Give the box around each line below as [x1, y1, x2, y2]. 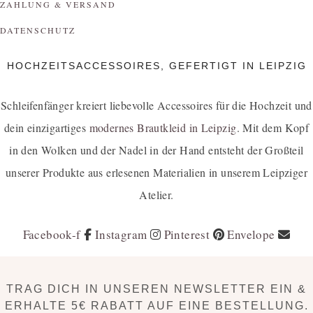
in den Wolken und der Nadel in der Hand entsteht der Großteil [9, 142, 304, 157]
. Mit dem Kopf [236, 119, 310, 135]
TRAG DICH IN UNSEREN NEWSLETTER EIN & [6, 282, 307, 295]
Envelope [227, 226, 275, 242]
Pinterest [163, 226, 210, 242]
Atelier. [139, 187, 174, 202]
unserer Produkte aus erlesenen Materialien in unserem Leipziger [5, 164, 308, 180]
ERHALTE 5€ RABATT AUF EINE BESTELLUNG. [4, 299, 309, 312]
